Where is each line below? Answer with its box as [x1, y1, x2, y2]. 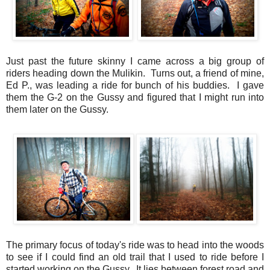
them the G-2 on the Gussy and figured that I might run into [6, 92, 264, 103]
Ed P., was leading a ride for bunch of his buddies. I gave [6, 80, 264, 91]
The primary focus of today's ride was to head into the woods [6, 240, 264, 251]
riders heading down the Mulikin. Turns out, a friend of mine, [6, 68, 264, 79]
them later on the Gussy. [6, 104, 108, 115]
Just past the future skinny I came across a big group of [6, 56, 264, 67]
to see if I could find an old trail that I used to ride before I [6, 252, 264, 263]
